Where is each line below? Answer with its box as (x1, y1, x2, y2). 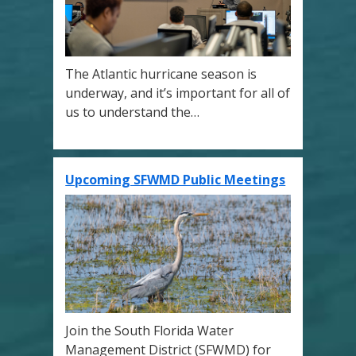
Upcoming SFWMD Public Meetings (65, 170, 286, 188)
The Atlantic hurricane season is (65, 64, 257, 83)
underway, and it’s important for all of (65, 83, 291, 102)
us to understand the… (65, 103, 200, 121)
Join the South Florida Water (65, 321, 234, 339)
